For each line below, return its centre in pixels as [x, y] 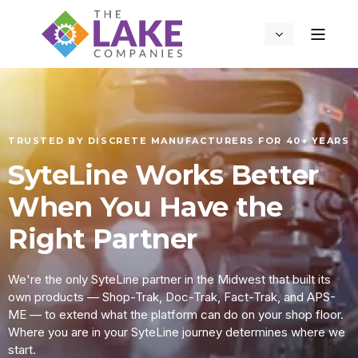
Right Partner [103, 239]
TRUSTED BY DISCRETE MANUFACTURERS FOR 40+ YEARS [179, 141]
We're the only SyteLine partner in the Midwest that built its [169, 279]
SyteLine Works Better [163, 175]
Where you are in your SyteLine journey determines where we [177, 332]
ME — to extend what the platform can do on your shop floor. [176, 314]
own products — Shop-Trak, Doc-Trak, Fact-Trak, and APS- [172, 297]
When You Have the [145, 207]
